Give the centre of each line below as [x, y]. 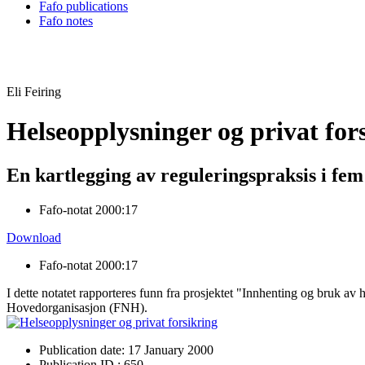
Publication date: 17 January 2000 [126, 350]
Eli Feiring [34, 92]
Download [34, 237]
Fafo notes [66, 21]
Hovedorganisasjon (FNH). [77, 307]
